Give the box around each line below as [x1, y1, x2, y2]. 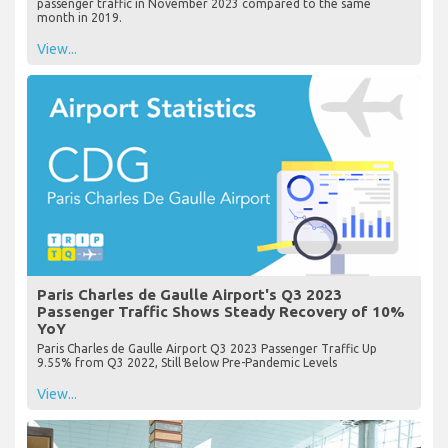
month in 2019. [37, 10, 122, 24]
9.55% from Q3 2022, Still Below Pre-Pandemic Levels [37, 355, 337, 369]
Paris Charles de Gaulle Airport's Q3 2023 [37, 285, 342, 303]
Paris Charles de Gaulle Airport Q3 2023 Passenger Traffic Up [37, 341, 377, 355]
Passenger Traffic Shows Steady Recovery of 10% [37, 302, 405, 320]
